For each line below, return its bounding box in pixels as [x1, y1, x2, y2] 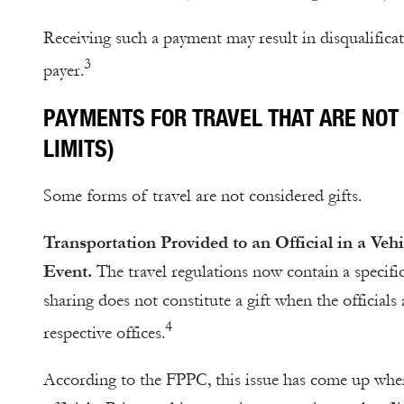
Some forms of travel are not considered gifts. [43, 186, 362, 207]
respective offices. [43, 322, 165, 343]
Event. [43, 262, 92, 282]
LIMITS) [43, 133, 115, 163]
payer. [43, 60, 84, 80]
